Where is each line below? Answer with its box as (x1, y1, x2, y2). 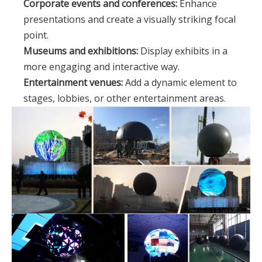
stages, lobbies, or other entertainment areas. (23, 92, 226, 105)
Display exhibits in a (138, 44, 227, 58)
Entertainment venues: (23, 76, 123, 89)
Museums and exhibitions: (23, 44, 138, 58)
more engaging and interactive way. (23, 60, 180, 74)
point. (23, 29, 49, 42)
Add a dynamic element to (123, 76, 237, 89)
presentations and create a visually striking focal (23, 13, 236, 26)
